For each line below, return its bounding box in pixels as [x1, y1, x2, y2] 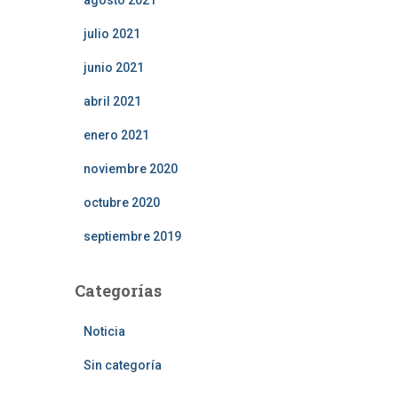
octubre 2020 [83, 195, 160, 210]
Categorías [74, 280, 162, 301]
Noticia [83, 324, 125, 338]
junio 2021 [83, 60, 144, 75]
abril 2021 [83, 94, 141, 108]
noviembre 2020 [83, 162, 178, 176]
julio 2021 [83, 27, 140, 41]
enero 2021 [83, 128, 149, 142]
